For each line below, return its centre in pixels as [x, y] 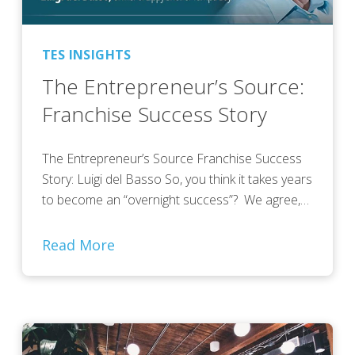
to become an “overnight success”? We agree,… [176, 200]
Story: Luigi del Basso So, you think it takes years [177, 179]
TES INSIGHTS [87, 55]
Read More [78, 245]
